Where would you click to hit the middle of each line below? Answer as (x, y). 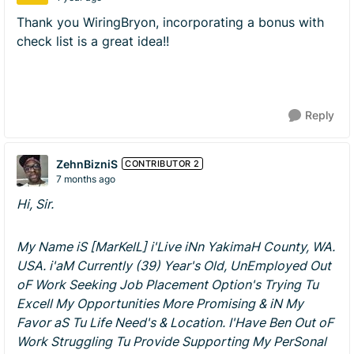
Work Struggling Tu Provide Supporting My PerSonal (171, 341)
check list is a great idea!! (93, 41)
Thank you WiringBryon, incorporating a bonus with (170, 22)
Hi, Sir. (35, 204)
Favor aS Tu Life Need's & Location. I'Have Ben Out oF (175, 322)
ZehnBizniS (87, 164)
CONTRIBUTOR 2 (162, 164)
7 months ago (86, 179)
